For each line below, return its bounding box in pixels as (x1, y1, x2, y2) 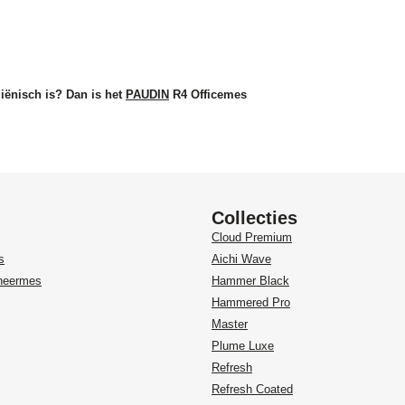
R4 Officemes (169, 88, 247, 102)
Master (212, 317, 248, 332)
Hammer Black (212, 274, 289, 288)
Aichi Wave (212, 252, 271, 267)
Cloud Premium (212, 231, 292, 245)
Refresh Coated (212, 382, 293, 397)
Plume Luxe (212, 339, 274, 353)
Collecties (212, 208, 297, 229)
